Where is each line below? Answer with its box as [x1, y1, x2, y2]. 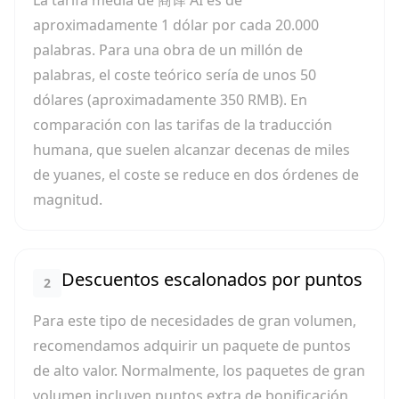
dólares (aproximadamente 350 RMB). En [33, 90, 307, 110]
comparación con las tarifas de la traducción [33, 115, 332, 134]
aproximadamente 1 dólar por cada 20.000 [33, 15, 319, 35]
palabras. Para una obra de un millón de [33, 40, 303, 60]
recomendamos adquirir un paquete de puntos [33, 336, 351, 355]
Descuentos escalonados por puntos [61, 267, 362, 291]
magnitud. [33, 190, 102, 209]
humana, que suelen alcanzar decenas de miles [33, 140, 350, 159]
